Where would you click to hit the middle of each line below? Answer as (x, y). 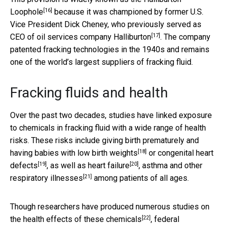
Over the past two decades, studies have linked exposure (111, 115)
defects (24, 165)
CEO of (23, 37)
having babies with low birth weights (74, 153)
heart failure (109, 165)
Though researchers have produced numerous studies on (110, 206)
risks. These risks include (56, 140)
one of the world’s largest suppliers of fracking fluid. (101, 62)
